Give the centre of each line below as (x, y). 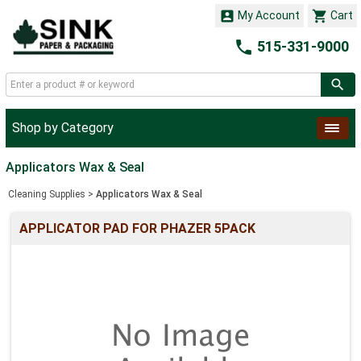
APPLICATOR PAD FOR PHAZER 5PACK (137, 228)
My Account (268, 15)
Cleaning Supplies (47, 194)
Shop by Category (63, 128)
